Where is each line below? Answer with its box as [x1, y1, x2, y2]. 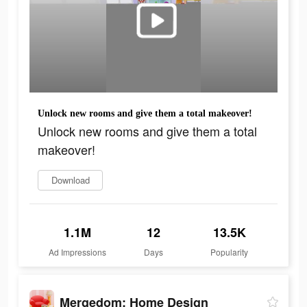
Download [51, 173, 90, 187]
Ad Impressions [49, 246, 107, 258]
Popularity [210, 246, 249, 258]
